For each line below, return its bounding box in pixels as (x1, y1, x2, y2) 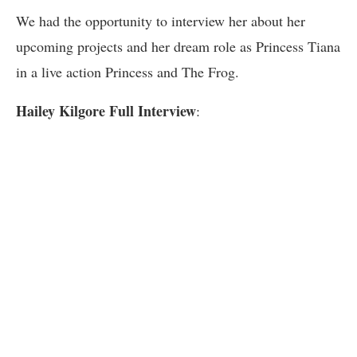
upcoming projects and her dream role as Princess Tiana (16, 37, 340, 56)
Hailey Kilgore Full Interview (16, 100, 196, 121)
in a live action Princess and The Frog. (16, 62, 239, 81)
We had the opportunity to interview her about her (16, 11, 305, 30)
